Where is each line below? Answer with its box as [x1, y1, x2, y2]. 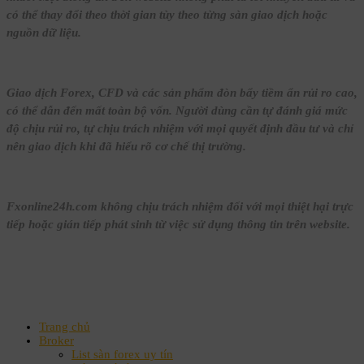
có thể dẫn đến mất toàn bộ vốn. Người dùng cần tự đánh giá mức [6, 103, 348, 117]
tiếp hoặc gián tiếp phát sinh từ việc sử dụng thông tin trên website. [6, 217, 350, 231]
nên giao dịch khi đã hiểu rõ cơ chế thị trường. [6, 139, 246, 153]
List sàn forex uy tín [71, 347, 173, 361]
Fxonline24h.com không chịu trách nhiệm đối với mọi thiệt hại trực [6, 199, 353, 213]
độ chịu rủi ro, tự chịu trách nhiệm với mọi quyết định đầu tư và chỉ [6, 121, 353, 135]
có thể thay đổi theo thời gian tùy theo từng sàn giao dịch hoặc [6, 7, 327, 21]
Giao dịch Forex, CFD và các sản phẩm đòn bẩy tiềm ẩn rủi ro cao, [6, 85, 357, 99]
